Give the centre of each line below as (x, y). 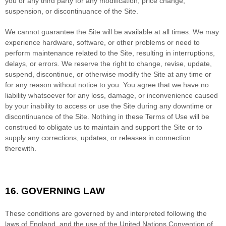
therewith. (21, 148)
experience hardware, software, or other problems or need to (102, 42)
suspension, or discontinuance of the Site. (72, 11)
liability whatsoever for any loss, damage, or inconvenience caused (111, 95)
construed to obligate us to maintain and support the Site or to (104, 127)
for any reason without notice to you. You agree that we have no (107, 84)
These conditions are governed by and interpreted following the (106, 213)
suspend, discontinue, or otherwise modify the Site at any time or (108, 74)
